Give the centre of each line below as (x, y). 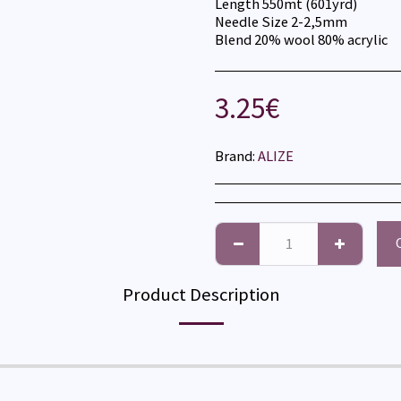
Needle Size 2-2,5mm (281, 22)
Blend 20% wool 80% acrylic (301, 40)
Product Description (201, 294)
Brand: (235, 156)
